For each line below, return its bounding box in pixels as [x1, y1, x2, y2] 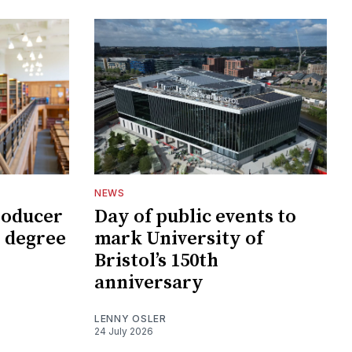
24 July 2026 [94, 324, 153, 337]
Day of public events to [94, 204, 296, 229]
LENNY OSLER [94, 312, 167, 324]
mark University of [94, 226, 263, 251]
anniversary [94, 270, 203, 295]
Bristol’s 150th [94, 248, 218, 273]
